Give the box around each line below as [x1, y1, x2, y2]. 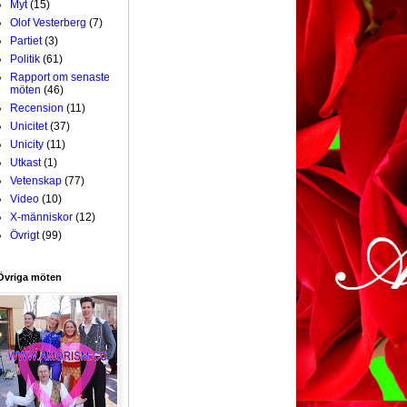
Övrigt [10, 228, 39, 242]
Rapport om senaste [10, 70, 110, 84]
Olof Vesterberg [10, 15, 86, 29]
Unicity [10, 137, 44, 151]
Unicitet [10, 119, 47, 133]
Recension [10, 101, 64, 114]
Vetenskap [10, 174, 62, 187]
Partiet [10, 34, 42, 47]
